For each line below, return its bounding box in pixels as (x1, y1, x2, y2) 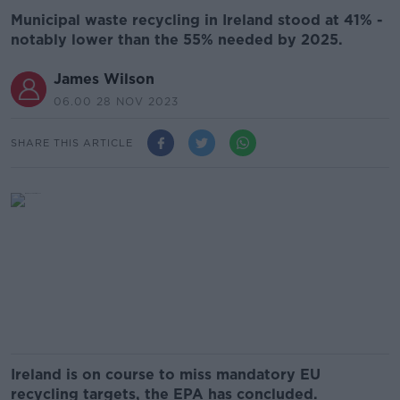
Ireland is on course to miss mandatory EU (11, 366, 321, 383)
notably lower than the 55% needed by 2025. (11, 31, 343, 48)
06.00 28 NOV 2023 (54, 95, 179, 108)
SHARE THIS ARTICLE (11, 136, 133, 149)
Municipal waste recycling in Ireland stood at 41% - (11, 12, 383, 29)
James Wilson (54, 71, 154, 87)
